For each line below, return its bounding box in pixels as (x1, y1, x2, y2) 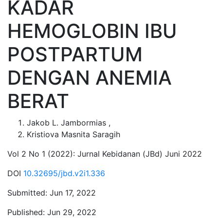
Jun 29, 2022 (45, 207, 96, 217)
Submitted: (7, 188, 47, 198)
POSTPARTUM (7, 42, 143, 66)
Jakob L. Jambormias (27, 118, 109, 127)
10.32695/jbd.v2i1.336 (23, 168, 105, 178)
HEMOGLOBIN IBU (7, 19, 177, 43)
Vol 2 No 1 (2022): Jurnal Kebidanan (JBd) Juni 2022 (7, 149, 202, 159)
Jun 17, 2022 (47, 188, 96, 198)
